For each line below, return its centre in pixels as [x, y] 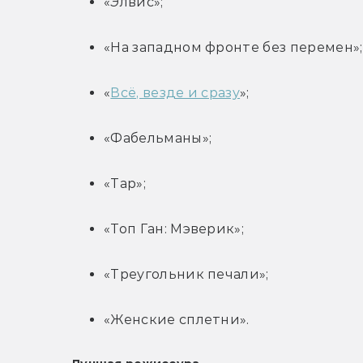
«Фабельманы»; [158, 139]
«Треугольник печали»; [186, 275]
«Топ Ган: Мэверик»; [174, 229]
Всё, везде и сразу [175, 93]
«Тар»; [125, 184]
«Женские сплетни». [177, 320]
